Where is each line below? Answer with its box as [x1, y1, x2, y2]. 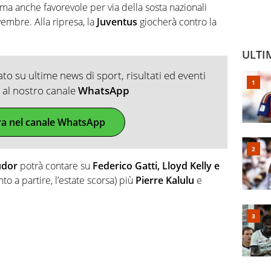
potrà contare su [18, 158, 93, 172]
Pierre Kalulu [135, 173, 194, 187]
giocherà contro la [137, 15, 217, 28]
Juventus [97, 15, 137, 28]
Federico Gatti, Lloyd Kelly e [93, 158, 220, 172]
